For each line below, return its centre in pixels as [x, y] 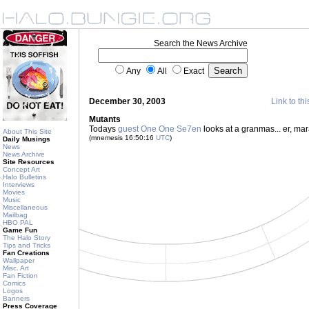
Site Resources [29, 162]
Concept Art [21, 169]
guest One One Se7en [160, 129]
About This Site [27, 131]
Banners [16, 298]
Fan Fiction [20, 276]
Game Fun [20, 230]
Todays [103, 129]
